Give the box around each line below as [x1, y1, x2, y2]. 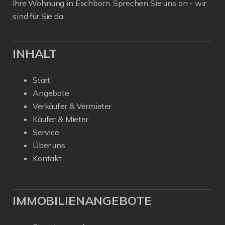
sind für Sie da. [13, 11, 65, 22]
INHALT [13, 46, 57, 61]
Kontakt [33, 153, 62, 164]
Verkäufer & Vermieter [33, 101, 111, 111]
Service [33, 127, 59, 138]
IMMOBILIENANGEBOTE [13, 193, 152, 208]
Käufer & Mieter [33, 114, 88, 125]
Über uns [33, 140, 65, 151]
